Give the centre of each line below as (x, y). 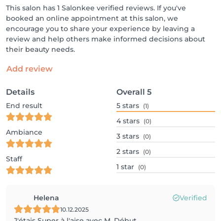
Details (20, 92)
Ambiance (24, 132)
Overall (131, 92)
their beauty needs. (40, 49)
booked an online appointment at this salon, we (92, 18)
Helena (46, 198)
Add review (30, 69)
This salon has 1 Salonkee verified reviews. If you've (96, 8)
